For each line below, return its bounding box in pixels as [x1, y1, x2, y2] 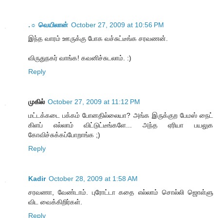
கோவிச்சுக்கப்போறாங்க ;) [28, 130, 100, 139]
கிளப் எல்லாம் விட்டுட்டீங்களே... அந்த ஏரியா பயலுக [28, 121, 213, 129]
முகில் [28, 97, 45, 106]
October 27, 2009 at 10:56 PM [71, 20, 164, 29]
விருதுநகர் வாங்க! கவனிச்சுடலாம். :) [28, 54, 131, 62]
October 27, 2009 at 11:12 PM [48, 97, 140, 106]
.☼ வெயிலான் [28, 20, 68, 29]
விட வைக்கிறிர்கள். [28, 198, 82, 206]
